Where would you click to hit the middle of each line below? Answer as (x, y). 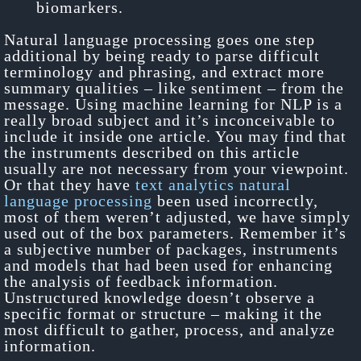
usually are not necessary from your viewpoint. (176, 168)
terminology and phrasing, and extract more (164, 71)
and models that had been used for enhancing (168, 265)
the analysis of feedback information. (141, 281)
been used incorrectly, (235, 200)
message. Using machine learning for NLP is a (173, 104)
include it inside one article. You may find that (175, 136)
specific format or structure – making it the (163, 313)
